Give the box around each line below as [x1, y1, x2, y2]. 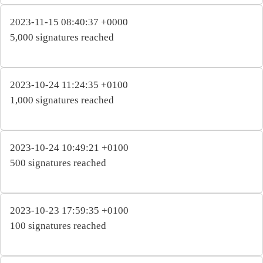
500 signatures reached [10, 157, 106, 168]
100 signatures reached [10, 220, 106, 231]
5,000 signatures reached [10, 31, 114, 43]
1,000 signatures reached [10, 94, 114, 106]
